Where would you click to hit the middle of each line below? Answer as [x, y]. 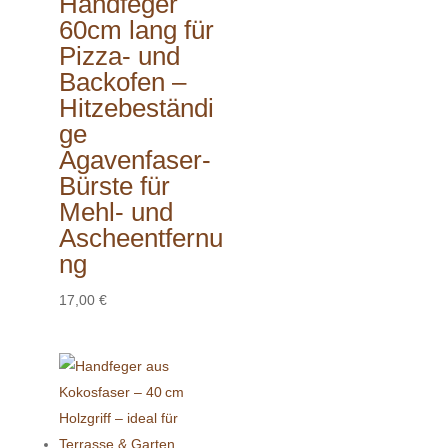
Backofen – [122, 82]
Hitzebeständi [136, 108]
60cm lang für [136, 30]
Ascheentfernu [140, 238]
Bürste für [114, 186]
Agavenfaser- [134, 160]
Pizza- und [119, 56]
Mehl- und [115, 212]
